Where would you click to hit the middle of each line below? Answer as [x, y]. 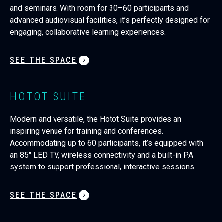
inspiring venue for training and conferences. [86, 131]
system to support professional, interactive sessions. [103, 167]
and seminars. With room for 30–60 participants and [99, 8]
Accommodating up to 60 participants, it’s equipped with [107, 143]
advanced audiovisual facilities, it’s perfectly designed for [110, 20]
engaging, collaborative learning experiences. [88, 32]
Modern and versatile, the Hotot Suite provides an [96, 119]
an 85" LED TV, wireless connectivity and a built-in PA [102, 155]
